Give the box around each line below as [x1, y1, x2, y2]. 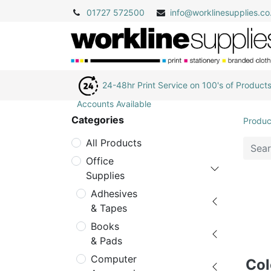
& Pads [91, 235, 122, 247]
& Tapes [91, 202, 127, 214]
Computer [91, 253, 137, 265]
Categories [71, 114, 124, 126]
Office [86, 155, 114, 167]
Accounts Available [77, 98, 151, 109]
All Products [86, 137, 142, 149]
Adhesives [91, 188, 137, 200]
